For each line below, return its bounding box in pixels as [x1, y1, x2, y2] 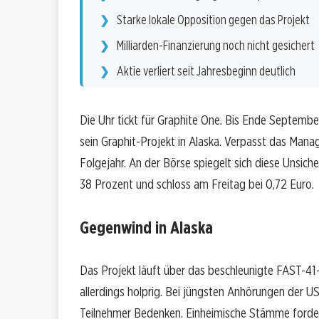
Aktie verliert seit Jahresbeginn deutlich [117, 63, 296, 79]
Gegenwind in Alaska [80, 217, 213, 239]
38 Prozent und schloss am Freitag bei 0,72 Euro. [80, 176, 314, 193]
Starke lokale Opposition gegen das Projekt [117, 12, 310, 28]
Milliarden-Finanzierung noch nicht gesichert [117, 38, 315, 53]
